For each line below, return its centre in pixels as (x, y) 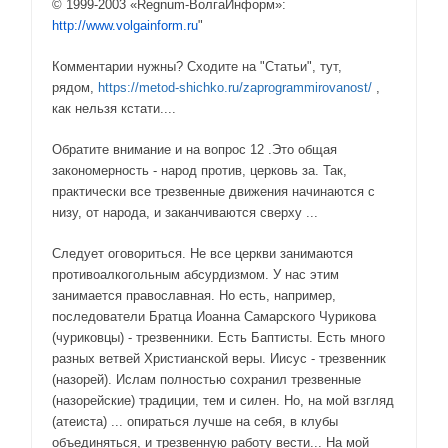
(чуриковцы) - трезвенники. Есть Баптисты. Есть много (218, 337)
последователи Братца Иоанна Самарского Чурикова (214, 316)
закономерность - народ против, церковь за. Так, (199, 170)
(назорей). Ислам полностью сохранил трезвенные (206, 379)
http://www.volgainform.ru (125, 25)
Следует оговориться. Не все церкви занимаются (202, 253)
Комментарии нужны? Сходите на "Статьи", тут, (197, 66)
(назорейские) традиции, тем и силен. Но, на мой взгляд (223, 400)
